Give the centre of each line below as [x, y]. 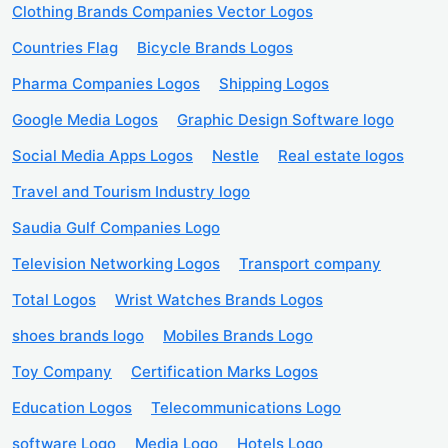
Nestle [235, 156]
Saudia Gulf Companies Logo [116, 228]
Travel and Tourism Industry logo [131, 192]
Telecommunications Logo [246, 408]
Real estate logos [341, 156]
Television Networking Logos [116, 264]
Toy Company [62, 372]
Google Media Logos [85, 120]
